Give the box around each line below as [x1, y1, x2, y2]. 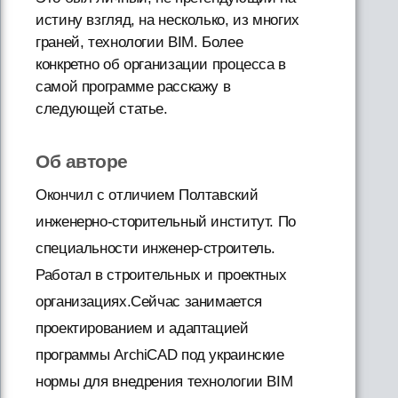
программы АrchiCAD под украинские [36, 346, 284, 363]
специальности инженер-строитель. [36, 239, 276, 257]
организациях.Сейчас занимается [36, 292, 262, 310]
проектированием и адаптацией [36, 319, 249, 337]
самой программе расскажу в [36, 77, 231, 95]
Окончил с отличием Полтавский [36, 186, 259, 203]
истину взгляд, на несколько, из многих [36, 11, 299, 28]
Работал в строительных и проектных [36, 266, 287, 283]
